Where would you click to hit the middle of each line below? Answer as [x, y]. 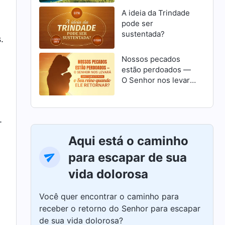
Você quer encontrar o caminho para [109, 196]
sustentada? [143, 34]
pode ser [137, 24]
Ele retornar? [144, 112]
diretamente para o [155, 91]
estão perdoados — [156, 70]
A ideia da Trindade [155, 13]
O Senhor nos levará [157, 80]
